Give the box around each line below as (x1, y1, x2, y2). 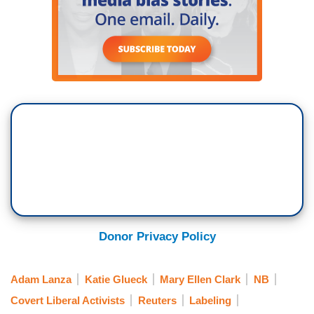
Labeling (189, 294, 231, 306)
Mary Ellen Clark (160, 273, 240, 285)
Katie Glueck (84, 273, 147, 285)
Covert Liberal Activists (11, 294, 125, 306)
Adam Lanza (11, 273, 71, 285)
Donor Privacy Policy (98, 230, 216, 244)
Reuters (137, 294, 177, 306)
